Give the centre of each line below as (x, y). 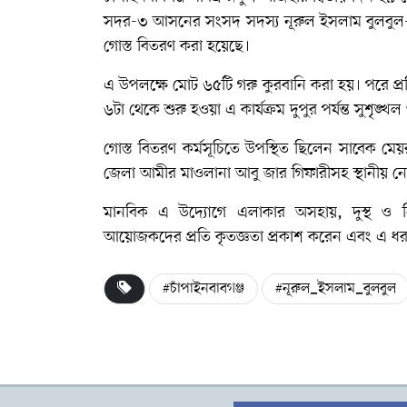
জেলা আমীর (142, 173)
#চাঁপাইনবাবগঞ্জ (203, 288)
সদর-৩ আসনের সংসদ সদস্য (194, 21)
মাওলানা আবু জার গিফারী (256, 173)
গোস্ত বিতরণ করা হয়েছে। (177, 46)
